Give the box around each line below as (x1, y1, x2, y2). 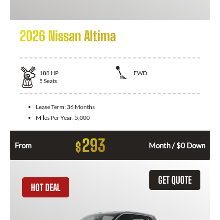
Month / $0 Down (149, 140, 205, 150)
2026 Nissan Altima (20, 27, 116, 44)
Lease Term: (36, 103, 67, 110)
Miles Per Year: (36, 113, 75, 121)
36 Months (67, 103, 95, 110)
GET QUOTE (158, 174, 192, 186)
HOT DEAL (31, 181, 60, 193)
